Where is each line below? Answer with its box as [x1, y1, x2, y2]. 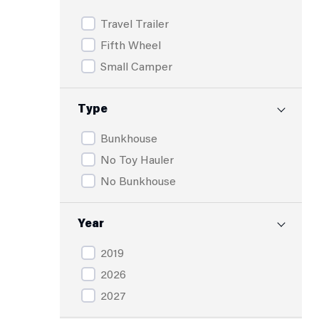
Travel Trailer [100, 16, 169, 31]
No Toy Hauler [100, 152, 174, 167]
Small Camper [100, 58, 172, 73]
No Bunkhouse [100, 173, 176, 188]
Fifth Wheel [100, 37, 161, 52]
